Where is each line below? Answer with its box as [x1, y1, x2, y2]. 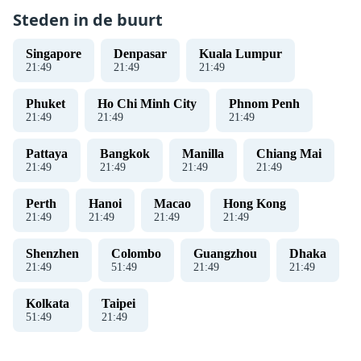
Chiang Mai [256, 147, 322, 160]
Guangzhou [193, 247, 257, 260]
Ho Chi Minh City [98, 97, 197, 110]
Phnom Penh [229, 97, 300, 110]
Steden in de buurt [13, 9, 163, 31]
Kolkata [26, 297, 69, 310]
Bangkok [100, 147, 150, 160]
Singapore [26, 47, 81, 60]
